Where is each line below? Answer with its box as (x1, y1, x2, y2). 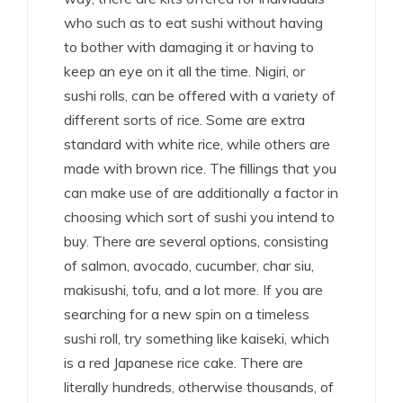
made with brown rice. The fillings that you (64, 159, 336, 178)
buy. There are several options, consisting (64, 232, 328, 251)
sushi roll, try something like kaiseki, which (64, 329, 329, 348)
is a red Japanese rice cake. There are (64, 354, 303, 372)
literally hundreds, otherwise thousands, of (64, 378, 334, 397)
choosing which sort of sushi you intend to (64, 208, 335, 227)
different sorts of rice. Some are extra (64, 111, 305, 130)
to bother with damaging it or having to (64, 38, 314, 57)
